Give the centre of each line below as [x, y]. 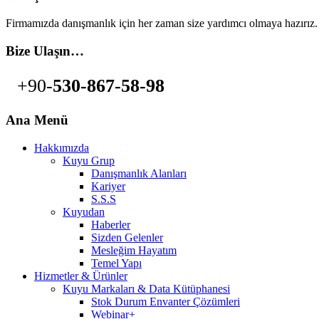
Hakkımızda [62, 147]
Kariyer [108, 186]
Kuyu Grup [89, 160]
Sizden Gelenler [127, 237]
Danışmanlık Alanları [139, 173]
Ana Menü [37, 120]
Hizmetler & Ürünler [81, 276]
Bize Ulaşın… [45, 51]
